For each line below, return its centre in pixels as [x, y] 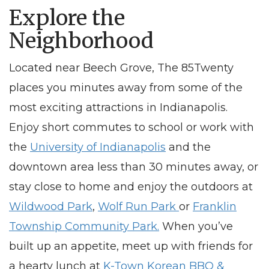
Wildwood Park [51, 207]
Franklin [215, 207]
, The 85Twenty [193, 68]
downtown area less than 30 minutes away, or [134, 167]
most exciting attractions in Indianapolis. [118, 107]
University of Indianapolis [98, 147]
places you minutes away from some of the [126, 88]
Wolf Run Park [138, 207]
